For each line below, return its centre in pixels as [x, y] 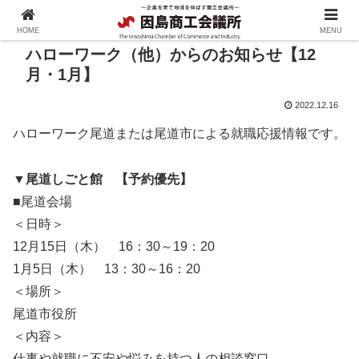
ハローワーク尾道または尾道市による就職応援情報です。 [179, 133]
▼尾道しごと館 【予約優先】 [103, 179]
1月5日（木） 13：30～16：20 [107, 268]
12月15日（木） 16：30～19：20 [114, 246]
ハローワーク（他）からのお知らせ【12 [171, 54]
